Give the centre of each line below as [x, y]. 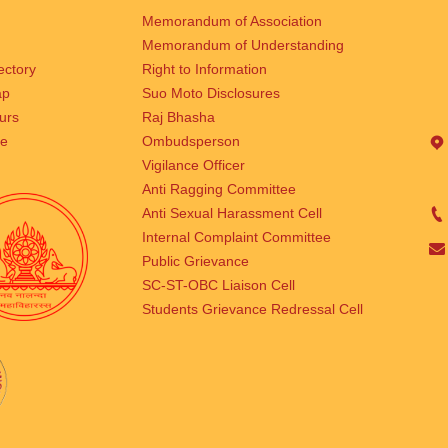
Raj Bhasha [178, 117]
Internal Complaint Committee [236, 237]
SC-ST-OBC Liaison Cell [218, 285]
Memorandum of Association [231, 21]
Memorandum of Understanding [242, 45]
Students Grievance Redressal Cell [252, 309]
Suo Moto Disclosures [210, 93]
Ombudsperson [190, 141]
